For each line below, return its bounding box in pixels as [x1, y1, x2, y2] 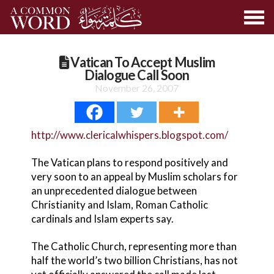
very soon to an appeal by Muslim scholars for [31, 169, 238, 183]
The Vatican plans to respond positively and [31, 155, 228, 169]
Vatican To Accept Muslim [68, 54, 215, 70]
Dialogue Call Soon [84, 67, 190, 83]
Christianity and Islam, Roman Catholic [31, 198, 208, 211]
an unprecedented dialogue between [31, 183, 197, 197]
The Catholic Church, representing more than [31, 239, 237, 253]
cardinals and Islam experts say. [31, 212, 174, 225]
